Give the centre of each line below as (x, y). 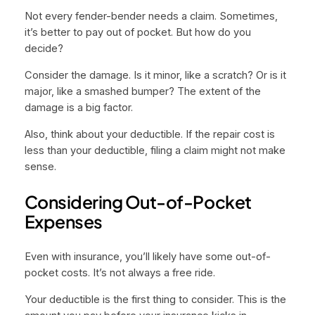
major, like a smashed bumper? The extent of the (142, 91)
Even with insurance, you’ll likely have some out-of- (147, 256)
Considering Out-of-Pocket (138, 202)
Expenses (63, 221)
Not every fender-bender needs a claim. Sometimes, (151, 17)
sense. (40, 166)
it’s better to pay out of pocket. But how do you (137, 33)
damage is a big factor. (78, 107)
